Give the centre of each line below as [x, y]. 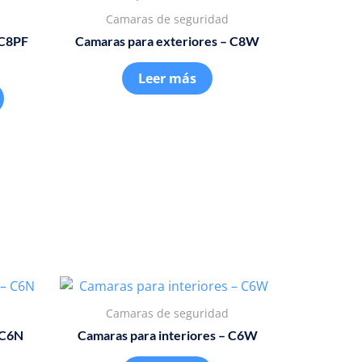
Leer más [168, 79]
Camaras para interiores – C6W [167, 335]
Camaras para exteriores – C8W [168, 41]
